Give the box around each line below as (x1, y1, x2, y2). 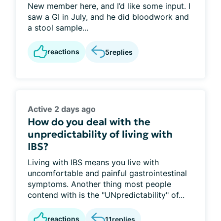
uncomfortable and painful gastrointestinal (28, 168, 187, 178)
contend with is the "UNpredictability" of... (28, 190, 184, 200)
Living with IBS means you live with (28, 157, 159, 167)
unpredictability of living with (28, 128, 173, 141)
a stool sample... (28, 23, 88, 33)
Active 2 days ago (28, 104, 96, 114)
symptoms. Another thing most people (28, 179, 171, 189)
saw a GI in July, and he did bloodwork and (28, 12, 189, 22)
